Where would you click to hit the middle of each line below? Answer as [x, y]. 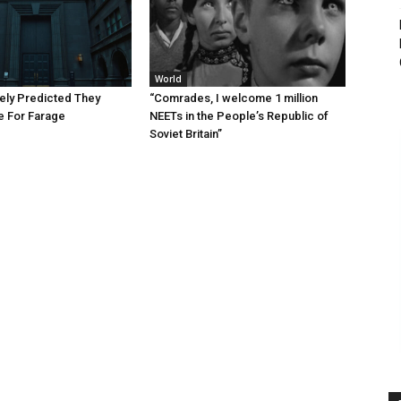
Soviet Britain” [186, 134]
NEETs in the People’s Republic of [239, 116]
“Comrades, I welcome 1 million [234, 98]
